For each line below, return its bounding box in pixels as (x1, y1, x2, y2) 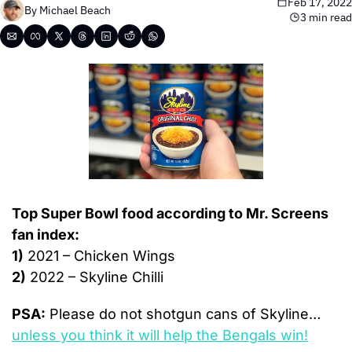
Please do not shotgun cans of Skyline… (46, 306, 321, 323)
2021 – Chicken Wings (24, 247, 175, 265)
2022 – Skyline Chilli (26, 269, 163, 286)
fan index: (12, 226, 79, 244)
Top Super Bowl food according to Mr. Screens (12, 205, 328, 222)
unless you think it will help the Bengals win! (12, 327, 308, 344)
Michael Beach (39, 2, 111, 17)
